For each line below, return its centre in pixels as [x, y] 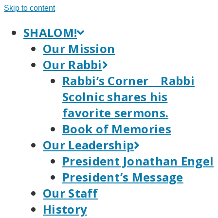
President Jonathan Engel [138, 161]
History [65, 209]
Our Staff [71, 193]
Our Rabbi [73, 64]
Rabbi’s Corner [106, 81]
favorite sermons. [116, 113]
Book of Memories [117, 129]
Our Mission [79, 48]
